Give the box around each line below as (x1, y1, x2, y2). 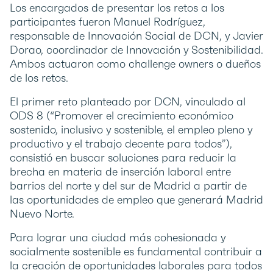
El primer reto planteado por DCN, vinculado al (10, 94, 246, 109)
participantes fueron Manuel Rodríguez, (10, 15, 205, 29)
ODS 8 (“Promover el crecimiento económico (10, 108, 233, 123)
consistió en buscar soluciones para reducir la (10, 151, 236, 165)
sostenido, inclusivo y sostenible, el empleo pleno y (10, 122, 252, 137)
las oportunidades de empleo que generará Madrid (10, 193, 263, 207)
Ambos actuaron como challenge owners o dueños (10, 57, 261, 71)
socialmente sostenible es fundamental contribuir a (10, 244, 262, 259)
